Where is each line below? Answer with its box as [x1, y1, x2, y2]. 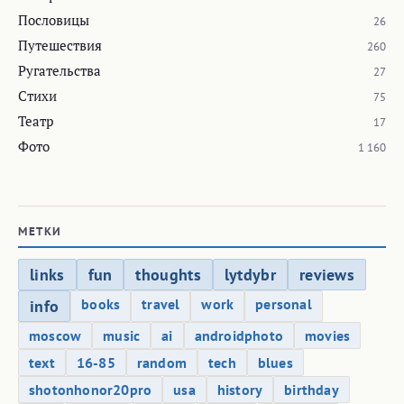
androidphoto [194, 326, 284, 344]
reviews [298, 263, 355, 285]
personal [255, 294, 312, 313]
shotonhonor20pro [29, 380, 152, 399]
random [136, 353, 188, 372]
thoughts [135, 263, 201, 285]
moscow [29, 326, 82, 344]
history [216, 380, 263, 399]
